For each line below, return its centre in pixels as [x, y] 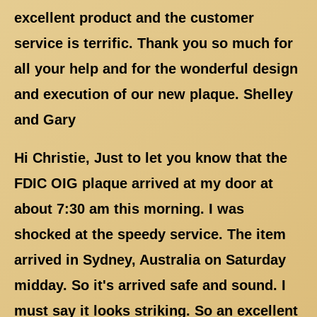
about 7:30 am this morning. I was [129, 208]
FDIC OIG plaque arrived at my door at [144, 183]
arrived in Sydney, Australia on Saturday [150, 259]
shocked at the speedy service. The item [150, 234]
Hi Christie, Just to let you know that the [151, 157]
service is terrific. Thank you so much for [154, 43]
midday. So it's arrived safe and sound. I [150, 285]
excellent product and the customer [134, 17]
